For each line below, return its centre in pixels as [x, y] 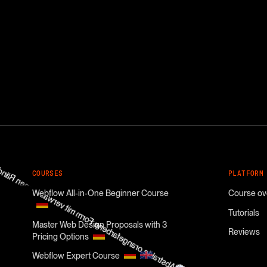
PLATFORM [246, 174]
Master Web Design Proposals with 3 [99, 224]
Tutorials [243, 212]
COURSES [47, 174]
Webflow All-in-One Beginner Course [100, 193]
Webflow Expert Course [76, 256]
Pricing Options [60, 236]
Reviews [244, 232]
